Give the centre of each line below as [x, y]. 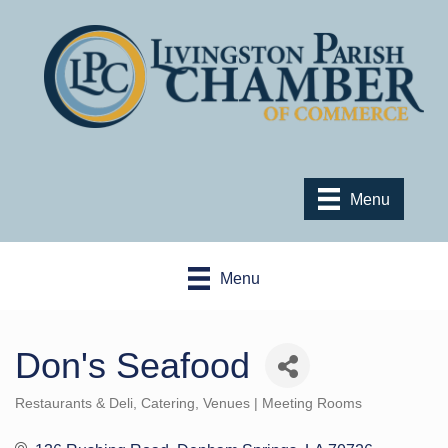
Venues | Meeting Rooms [282, 403]
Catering [168, 403]
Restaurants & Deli [74, 403]
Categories [48, 415]
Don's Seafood [132, 365]
